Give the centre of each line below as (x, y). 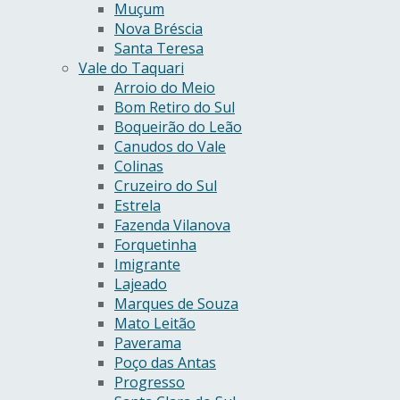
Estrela (137, 206)
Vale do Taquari (131, 68)
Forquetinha (155, 245)
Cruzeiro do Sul (166, 186)
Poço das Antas (165, 363)
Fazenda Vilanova (172, 225)
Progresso (150, 383)
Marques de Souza (176, 304)
